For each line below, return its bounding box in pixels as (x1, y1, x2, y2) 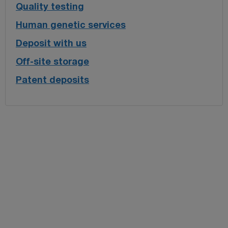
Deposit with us (16, 39, 87, 48)
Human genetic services (16, 21, 126, 30)
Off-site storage (16, 58, 89, 67)
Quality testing (16, 3, 84, 12)
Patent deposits (16, 76, 89, 85)
